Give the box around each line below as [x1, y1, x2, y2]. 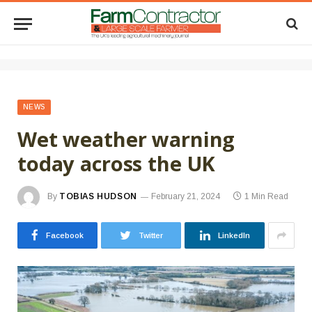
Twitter [138, 231, 163, 240]
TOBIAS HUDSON [59, 192, 137, 202]
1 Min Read [244, 192, 288, 202]
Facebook [46, 231, 84, 240]
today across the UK [17, 150, 216, 177]
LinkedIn [217, 231, 250, 240]
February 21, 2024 [150, 192, 220, 202]
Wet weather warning [17, 125, 235, 153]
